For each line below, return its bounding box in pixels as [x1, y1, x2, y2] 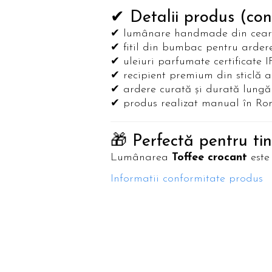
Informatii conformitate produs [110, 173, 263, 185]
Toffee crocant [172, 152, 247, 164]
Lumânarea [110, 152, 172, 164]
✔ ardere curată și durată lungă [110, 84, 271, 96]
